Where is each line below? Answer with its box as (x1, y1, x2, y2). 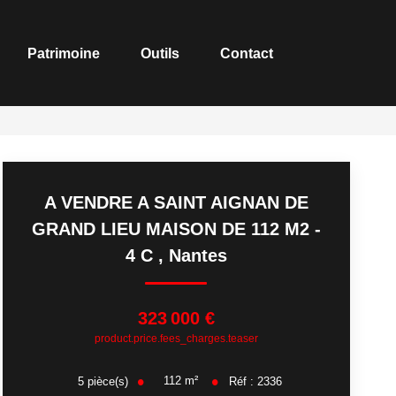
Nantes (168, 246, 227, 265)
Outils (141, 45, 179, 61)
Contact (220, 45, 273, 61)
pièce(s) (87, 374, 128, 388)
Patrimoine (27, 45, 100, 61)
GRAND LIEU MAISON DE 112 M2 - (31, 219, 321, 239)
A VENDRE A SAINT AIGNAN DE (43, 193, 308, 212)
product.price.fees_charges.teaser (94, 331, 258, 345)
